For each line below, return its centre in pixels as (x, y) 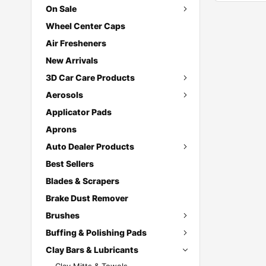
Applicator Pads (79, 112)
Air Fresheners (76, 43)
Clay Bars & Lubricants (92, 250)
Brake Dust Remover (87, 198)
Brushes (63, 215)
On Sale (61, 9)
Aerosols (64, 95)
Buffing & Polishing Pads (96, 232)
